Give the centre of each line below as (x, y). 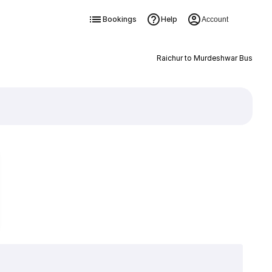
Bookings (119, 19)
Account (215, 19)
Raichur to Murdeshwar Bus (204, 58)
